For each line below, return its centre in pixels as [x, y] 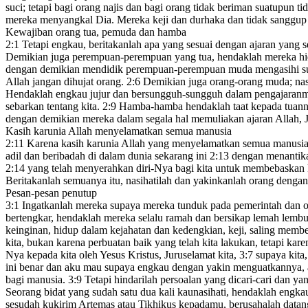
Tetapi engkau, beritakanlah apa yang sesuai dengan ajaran [147, 45]
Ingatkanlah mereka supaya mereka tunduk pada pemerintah [151, 206]
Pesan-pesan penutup [51, 193]
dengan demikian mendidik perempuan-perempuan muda [129, 69]
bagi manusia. [37, 280]
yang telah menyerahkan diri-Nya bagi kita [119, 168]
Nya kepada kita [41, 255]
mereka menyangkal [49, 20]
